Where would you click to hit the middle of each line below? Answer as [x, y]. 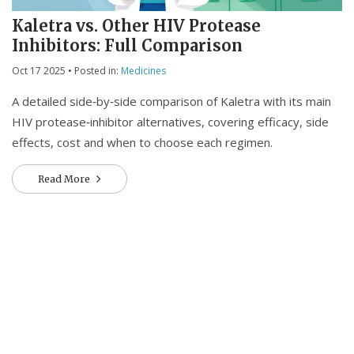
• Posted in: [93, 71]
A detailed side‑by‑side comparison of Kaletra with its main [171, 102]
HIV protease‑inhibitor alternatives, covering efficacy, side [170, 122]
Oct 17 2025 [39, 71]
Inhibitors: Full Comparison [127, 46]
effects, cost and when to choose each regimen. [142, 143]
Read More [65, 179]
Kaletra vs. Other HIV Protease [136, 26]
